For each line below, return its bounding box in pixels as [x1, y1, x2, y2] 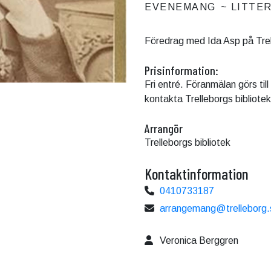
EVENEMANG [145, 2, 216, 13]
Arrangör [145, 121, 183, 136]
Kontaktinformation [145, 165, 249, 183]
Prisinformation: [145, 63, 218, 78]
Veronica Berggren [160, 235, 238, 246]
